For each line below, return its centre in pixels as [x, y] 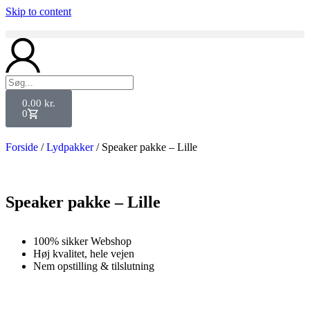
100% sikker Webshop [82, 241]
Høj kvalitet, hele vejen [84, 254]
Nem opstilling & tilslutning [94, 266]
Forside [22, 147]
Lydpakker [70, 147]
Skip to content [38, 11]
